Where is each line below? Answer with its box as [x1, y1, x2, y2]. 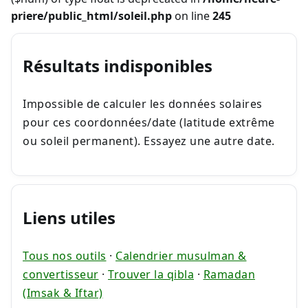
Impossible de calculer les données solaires [23, 96, 263, 112]
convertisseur [23, 267, 99, 283]
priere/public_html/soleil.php [11, 8, 172, 23]
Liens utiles [23, 206, 115, 230]
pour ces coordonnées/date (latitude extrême [23, 115, 275, 131]
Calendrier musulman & [115, 248, 247, 264]
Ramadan [203, 267, 255, 283]
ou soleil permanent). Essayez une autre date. [23, 133, 275, 149]
